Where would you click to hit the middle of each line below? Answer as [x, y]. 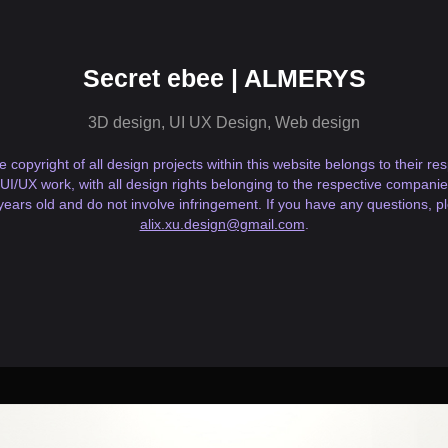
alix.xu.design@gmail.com [222, 224]
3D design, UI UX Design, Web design [224, 122]
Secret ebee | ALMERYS [224, 78]
